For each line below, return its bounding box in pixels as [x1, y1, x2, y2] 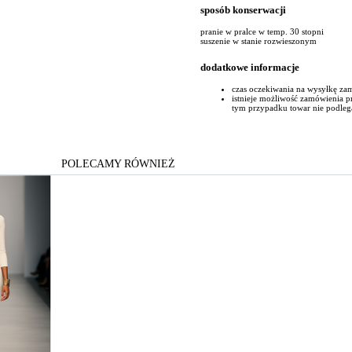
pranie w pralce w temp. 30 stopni [200, 27, 324, 37]
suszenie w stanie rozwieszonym [200, 36, 317, 46]
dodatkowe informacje [200, 61, 299, 74]
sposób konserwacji [200, 3, 286, 16]
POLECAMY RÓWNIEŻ [60, 157, 175, 170]
